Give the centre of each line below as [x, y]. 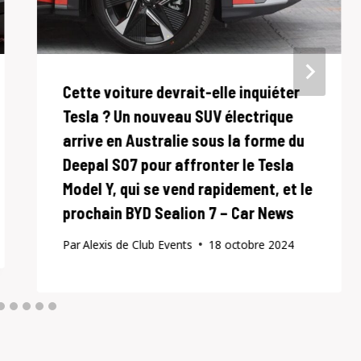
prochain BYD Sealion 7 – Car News [178, 213]
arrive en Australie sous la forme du [183, 141]
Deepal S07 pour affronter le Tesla [178, 165]
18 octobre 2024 [251, 244]
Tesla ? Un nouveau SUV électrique [178, 116]
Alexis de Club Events [137, 244]
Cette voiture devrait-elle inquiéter [181, 92]
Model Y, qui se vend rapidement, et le [187, 189]
